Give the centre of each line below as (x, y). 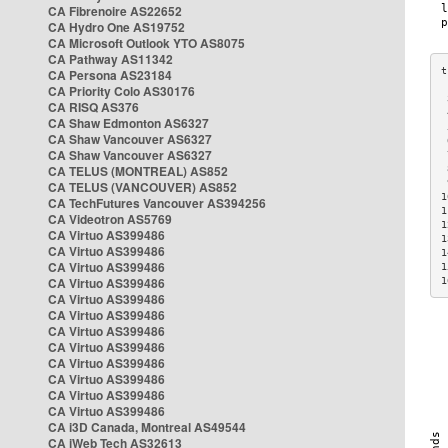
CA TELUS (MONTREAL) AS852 (138, 171)
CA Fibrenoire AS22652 (115, 11)
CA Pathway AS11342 (110, 59)
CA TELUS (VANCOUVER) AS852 (142, 187)
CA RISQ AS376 (93, 107)
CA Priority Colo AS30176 (121, 91)
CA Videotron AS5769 (110, 219)
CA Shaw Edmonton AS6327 (128, 123)
